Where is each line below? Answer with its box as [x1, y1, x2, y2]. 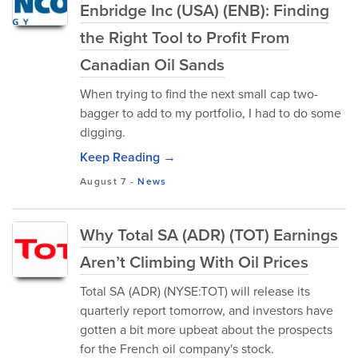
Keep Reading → [80, 148, 176, 166]
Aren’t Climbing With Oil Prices [80, 249, 308, 274]
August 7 [80, 174, 127, 189]
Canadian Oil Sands [80, 52, 225, 77]
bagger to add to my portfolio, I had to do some [80, 104, 341, 122]
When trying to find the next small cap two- [80, 85, 318, 103]
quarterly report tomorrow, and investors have [80, 301, 333, 320]
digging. [80, 123, 125, 141]
